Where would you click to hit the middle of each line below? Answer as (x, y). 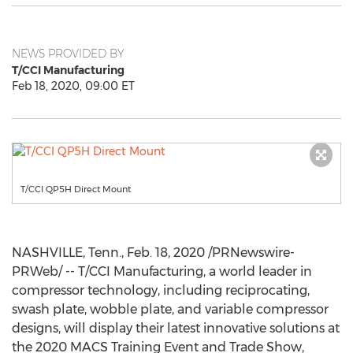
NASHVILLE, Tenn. (67, 253)
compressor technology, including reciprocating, (161, 290)
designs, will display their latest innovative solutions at (176, 328)
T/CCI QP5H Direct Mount (76, 189)
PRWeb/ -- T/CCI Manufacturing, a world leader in (162, 271)
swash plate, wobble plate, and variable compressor (170, 309)
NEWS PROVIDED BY (68, 54)
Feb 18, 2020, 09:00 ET (73, 86)
